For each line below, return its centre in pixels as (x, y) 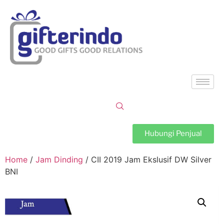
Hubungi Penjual (173, 133)
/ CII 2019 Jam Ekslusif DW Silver (147, 159)
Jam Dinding (59, 159)
